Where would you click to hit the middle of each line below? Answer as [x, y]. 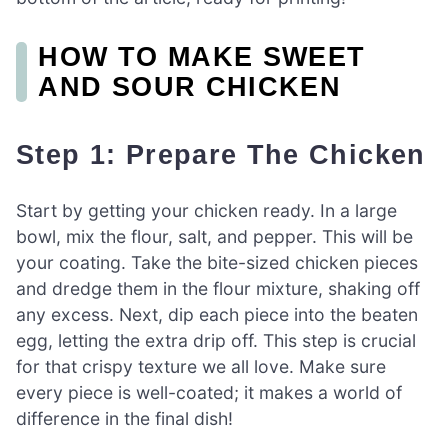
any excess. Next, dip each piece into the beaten [217, 314]
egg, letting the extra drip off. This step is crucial [216, 340]
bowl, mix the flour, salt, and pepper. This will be [214, 236]
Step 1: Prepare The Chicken [230, 154]
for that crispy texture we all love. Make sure [201, 366]
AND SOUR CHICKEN [190, 87]
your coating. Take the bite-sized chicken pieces [217, 262]
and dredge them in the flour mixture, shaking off [218, 288]
